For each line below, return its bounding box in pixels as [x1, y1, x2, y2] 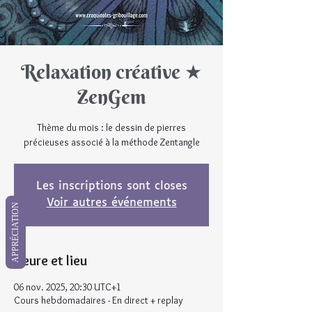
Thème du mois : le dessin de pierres [37, 121, 186, 134]
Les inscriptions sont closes [36, 180, 187, 193]
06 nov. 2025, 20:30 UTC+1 [14, 281, 121, 294]
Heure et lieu [14, 252, 87, 270]
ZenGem [77, 85, 146, 109]
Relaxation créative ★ [21, 60, 202, 84]
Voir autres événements [46, 197, 177, 210]
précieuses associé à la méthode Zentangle [23, 136, 200, 149]
